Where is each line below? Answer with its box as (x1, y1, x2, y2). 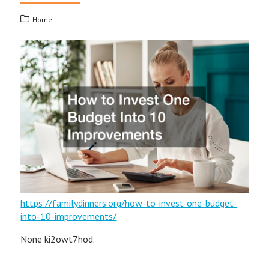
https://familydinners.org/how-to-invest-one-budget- (20, 196, 237, 209)
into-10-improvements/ (20, 210, 117, 222)
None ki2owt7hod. (20, 232, 95, 245)
